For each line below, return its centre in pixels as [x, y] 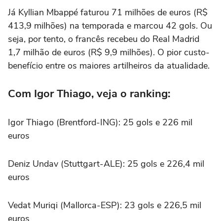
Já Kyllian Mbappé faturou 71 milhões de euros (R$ [108, 12]
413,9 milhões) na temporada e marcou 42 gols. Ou [110, 25]
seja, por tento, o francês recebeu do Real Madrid [104, 39]
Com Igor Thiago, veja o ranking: [89, 93]
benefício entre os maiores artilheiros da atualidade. [109, 65]
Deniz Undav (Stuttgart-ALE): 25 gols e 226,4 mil [106, 164]
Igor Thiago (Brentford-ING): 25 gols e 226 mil [100, 122]
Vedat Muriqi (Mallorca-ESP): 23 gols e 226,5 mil [105, 205]
